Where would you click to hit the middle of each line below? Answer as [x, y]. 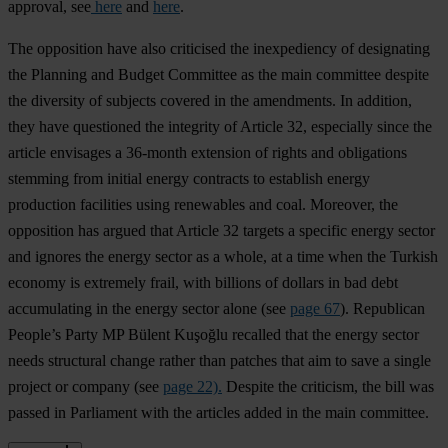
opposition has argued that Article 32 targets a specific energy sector [221, 231]
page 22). [192, 387]
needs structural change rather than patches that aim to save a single [219, 361]
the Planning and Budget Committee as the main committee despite [218, 75]
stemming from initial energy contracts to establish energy [189, 179]
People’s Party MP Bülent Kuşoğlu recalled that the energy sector [213, 335]
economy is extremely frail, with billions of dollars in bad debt [203, 283]
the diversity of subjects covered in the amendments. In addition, [210, 101]
